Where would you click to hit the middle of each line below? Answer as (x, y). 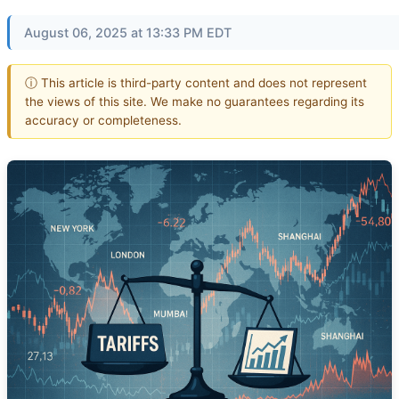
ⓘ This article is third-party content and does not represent (196, 82)
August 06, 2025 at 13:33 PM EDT (128, 33)
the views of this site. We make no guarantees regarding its (195, 101)
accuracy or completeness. (103, 120)
